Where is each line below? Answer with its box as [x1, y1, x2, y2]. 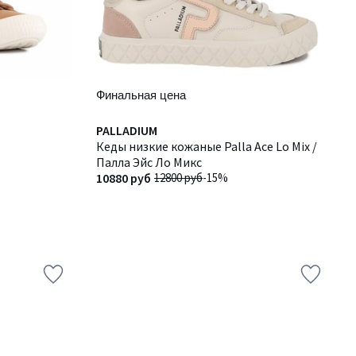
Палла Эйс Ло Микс [96, 154, 202, 170]
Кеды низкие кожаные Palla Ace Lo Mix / [96, 138, 317, 154]
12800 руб [154, 170, 203, 185]
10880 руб [96, 170, 151, 186]
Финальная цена [96, 88, 186, 102]
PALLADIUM [96, 122, 157, 138]
